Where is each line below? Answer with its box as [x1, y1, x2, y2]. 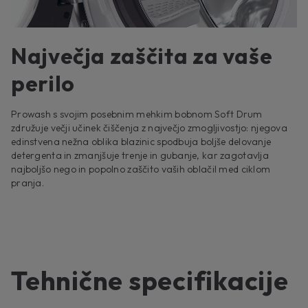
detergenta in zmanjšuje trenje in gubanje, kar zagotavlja [11, 149, 269, 162]
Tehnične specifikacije [11, 264, 289, 298]
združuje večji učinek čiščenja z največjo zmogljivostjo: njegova [11, 122, 287, 135]
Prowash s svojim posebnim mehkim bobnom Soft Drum [11, 108, 263, 121]
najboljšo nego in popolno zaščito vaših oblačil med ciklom [11, 163, 271, 176]
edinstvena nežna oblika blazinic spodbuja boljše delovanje [11, 135, 272, 148]
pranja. [11, 177, 44, 190]
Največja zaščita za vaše [11, 42, 273, 70]
